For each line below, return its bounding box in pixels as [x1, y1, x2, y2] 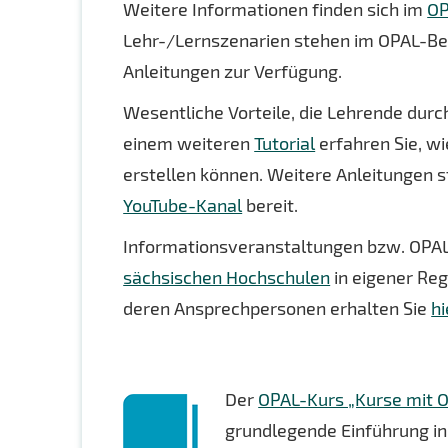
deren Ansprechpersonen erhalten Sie [123, 297, 432, 319]
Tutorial [254, 132, 316, 154]
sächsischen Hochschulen [123, 266, 331, 288]
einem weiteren [123, 132, 255, 154]
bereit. [242, 194, 299, 216]
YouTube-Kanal [123, 194, 243, 216]
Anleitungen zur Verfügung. [123, 60, 343, 82]
